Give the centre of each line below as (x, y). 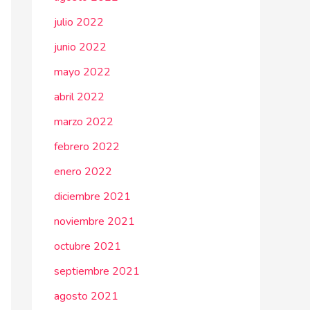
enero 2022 (83, 172)
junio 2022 (80, 47)
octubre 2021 (88, 246)
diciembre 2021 (92, 197)
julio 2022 (79, 22)
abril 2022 (79, 97)
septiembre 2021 (97, 271)
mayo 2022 (82, 72)
